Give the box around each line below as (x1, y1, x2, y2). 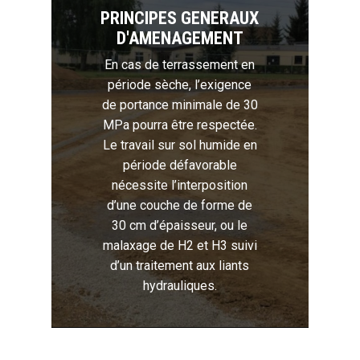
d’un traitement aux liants (110, 258, 250, 274)
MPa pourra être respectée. (103, 117, 257, 133)
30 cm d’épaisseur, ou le (112, 218, 248, 234)
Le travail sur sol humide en (103, 137, 257, 153)
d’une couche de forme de (107, 198, 253, 214)
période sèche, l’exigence (108, 77, 252, 93)
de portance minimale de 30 (102, 97, 258, 113)
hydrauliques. (143, 278, 217, 294)
